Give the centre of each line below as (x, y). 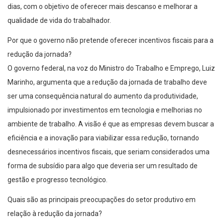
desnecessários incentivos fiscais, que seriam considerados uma (109, 152)
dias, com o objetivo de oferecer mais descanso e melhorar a (103, 7)
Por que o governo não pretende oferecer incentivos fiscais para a (111, 41)
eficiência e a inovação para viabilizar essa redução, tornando (103, 138)
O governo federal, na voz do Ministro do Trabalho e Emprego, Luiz (111, 68)
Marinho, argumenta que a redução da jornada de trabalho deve (107, 82)
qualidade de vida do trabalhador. (59, 21)
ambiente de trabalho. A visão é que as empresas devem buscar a (111, 124)
